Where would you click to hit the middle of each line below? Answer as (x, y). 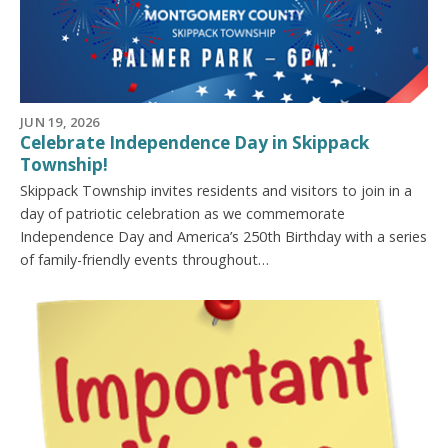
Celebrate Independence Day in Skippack (194, 143)
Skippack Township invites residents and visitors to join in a (216, 191)
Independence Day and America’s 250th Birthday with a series (223, 237)
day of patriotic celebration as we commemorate (182, 214)
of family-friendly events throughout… (144, 260)
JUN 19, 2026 (60, 121)
